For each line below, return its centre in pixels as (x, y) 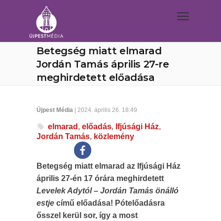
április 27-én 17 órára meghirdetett (100, 178)
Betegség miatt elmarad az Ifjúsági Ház (109, 166)
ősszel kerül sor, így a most (87, 215)
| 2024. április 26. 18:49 (105, 110)
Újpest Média (55, 110)
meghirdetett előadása (96, 77)
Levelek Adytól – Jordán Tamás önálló (108, 191)
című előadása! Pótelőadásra (110, 203)
